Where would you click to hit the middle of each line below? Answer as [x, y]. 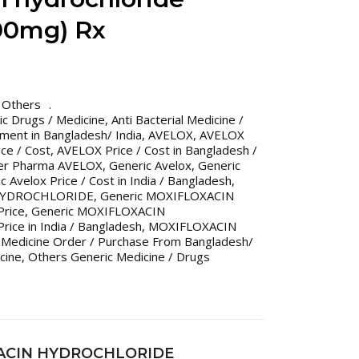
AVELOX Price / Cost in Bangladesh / [157, 150]
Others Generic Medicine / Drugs [119, 256]
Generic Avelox [150, 165]
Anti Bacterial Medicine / [177, 119]
